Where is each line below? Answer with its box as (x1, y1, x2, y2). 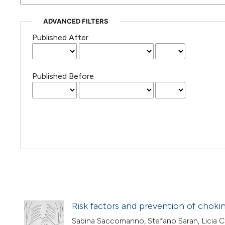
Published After (32, 33, 88, 43)
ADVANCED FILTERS (43, 17, 108, 26)
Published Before (32, 71, 94, 81)
